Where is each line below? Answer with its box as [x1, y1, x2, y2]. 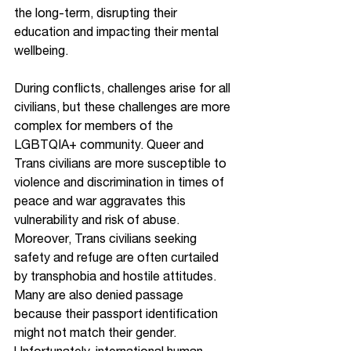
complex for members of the [14, 118, 176, 132]
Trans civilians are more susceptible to [14, 156, 230, 170]
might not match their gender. [14, 325, 179, 339]
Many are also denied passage [14, 288, 186, 302]
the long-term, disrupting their [14, 5, 180, 20]
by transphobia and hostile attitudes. [14, 269, 219, 283]
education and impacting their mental [14, 24, 222, 38]
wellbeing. [14, 43, 71, 57]
